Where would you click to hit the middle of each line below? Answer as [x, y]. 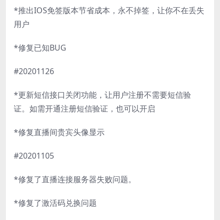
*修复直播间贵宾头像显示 [59, 132]
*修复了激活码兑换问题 [55, 203]
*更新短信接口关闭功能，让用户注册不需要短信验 [102, 95]
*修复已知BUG [40, 47]
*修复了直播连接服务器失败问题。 [75, 179]
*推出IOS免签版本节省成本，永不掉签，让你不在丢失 [109, 10]
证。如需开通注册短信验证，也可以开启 [84, 108]
